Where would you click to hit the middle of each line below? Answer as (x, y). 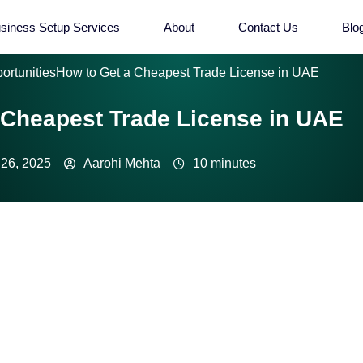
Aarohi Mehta (122, 163)
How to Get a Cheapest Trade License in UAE (188, 73)
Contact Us (268, 27)
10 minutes (224, 163)
